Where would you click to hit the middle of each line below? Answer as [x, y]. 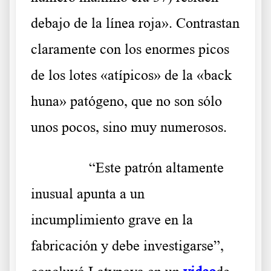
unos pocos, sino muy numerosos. [129, 127]
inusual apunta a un [88, 194]
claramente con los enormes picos [130, 49]
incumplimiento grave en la [112, 220]
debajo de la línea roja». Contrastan [135, 23]
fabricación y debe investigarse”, [127, 246]
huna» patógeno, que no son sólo [126, 101]
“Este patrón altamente [156, 168]
